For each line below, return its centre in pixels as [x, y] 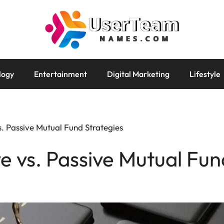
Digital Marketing [138, 74]
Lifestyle [205, 74]
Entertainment [60, 74]
